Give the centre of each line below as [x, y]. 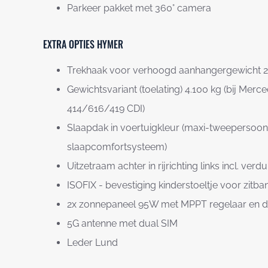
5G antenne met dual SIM [122, 223]
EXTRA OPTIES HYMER [83, 44]
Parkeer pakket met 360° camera [139, 8]
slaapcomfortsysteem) [117, 147]
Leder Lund [92, 242]
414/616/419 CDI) [106, 108]
